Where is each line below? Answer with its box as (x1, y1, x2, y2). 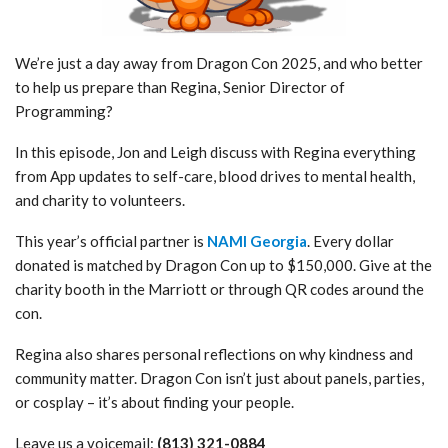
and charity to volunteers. (15, 190, 185, 209)
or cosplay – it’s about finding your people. (15, 392, 294, 411)
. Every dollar (307, 231, 394, 250)
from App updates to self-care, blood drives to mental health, (15, 166, 415, 185)
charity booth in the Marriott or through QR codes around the (15, 279, 424, 298)
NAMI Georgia (207, 231, 307, 250)
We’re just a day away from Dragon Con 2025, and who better (15, 53, 423, 72)
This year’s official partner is (15, 231, 207, 250)
